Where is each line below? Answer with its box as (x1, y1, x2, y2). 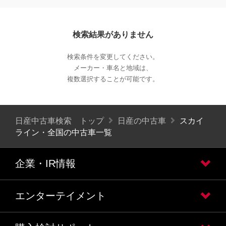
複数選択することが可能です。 (67, 75, 159, 83)
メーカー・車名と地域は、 (74, 64, 152, 72)
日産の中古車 (118, 116, 166, 125)
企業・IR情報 (15, 157, 76, 169)
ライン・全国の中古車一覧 (15, 128, 112, 137)
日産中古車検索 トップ (15, 116, 104, 125)
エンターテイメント (15, 190, 106, 201)
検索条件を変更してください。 (67, 53, 159, 61)
